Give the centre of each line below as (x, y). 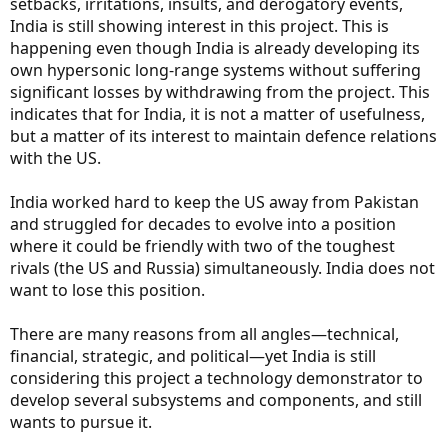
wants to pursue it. (81, 422)
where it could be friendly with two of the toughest (202, 246)
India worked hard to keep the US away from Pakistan (214, 202)
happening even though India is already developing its (215, 48)
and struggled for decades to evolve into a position (203, 224)
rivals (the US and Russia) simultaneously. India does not (222, 268)
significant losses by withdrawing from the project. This (220, 92)
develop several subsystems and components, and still (216, 400)
